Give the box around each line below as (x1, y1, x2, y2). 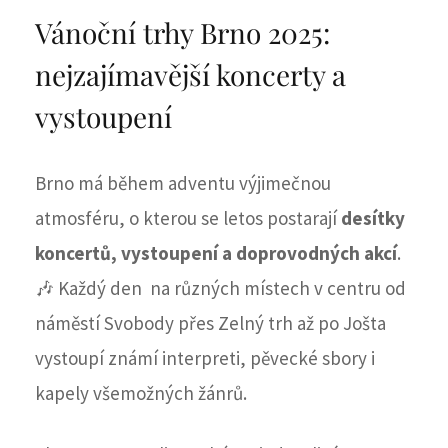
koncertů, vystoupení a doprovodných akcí (35, 241, 397, 266)
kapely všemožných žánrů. (35, 381, 247, 406)
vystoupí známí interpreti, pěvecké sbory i (35, 346, 375, 371)
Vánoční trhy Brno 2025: (35, 14, 330, 52)
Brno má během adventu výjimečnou (35, 171, 331, 196)
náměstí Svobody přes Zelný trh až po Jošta (35, 311, 386, 336)
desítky (341, 206, 405, 231)
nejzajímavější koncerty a (35, 56, 346, 94)
